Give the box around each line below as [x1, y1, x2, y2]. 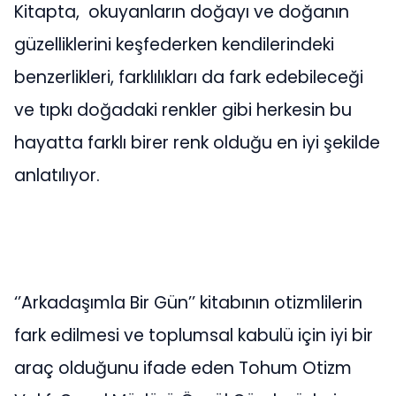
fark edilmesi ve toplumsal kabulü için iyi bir [14, 323, 373, 347]
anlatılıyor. [14, 164, 100, 188]
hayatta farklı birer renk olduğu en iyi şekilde [14, 131, 380, 156]
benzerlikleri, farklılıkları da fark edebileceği [14, 65, 363, 90]
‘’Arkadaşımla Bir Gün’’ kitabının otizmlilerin [14, 290, 362, 315]
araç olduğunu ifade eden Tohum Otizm [14, 355, 352, 380]
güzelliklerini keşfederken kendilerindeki [14, 33, 334, 57]
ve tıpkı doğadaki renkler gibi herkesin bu [14, 98, 352, 123]
